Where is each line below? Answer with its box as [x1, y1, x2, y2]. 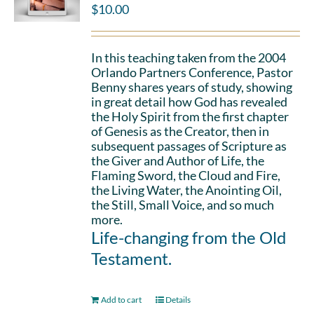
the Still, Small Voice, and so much [91, 197, 275, 212]
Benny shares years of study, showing [91, 79, 293, 95]
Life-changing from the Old [91, 227, 287, 247]
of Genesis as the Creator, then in [91, 123, 270, 139]
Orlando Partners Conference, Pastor [91, 64, 294, 80]
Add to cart [101, 294, 142, 305]
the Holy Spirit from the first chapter [91, 109, 289, 124]
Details [165, 294, 191, 305]
